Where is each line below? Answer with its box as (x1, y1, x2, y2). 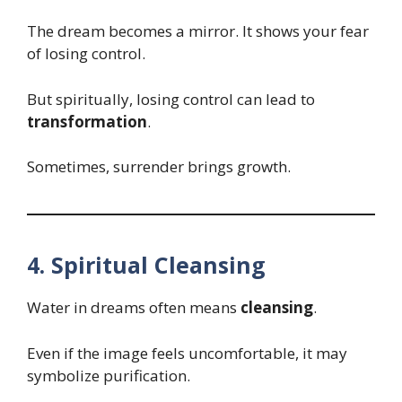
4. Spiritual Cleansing (27, 249, 266, 281)
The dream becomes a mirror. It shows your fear (27, 21, 369, 42)
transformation (27, 110, 147, 132)
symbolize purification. (27, 364, 190, 386)
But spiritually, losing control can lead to (27, 88, 315, 109)
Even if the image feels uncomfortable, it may (27, 342, 347, 363)
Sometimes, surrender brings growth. (27, 156, 291, 178)
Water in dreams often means (27, 297, 240, 319)
